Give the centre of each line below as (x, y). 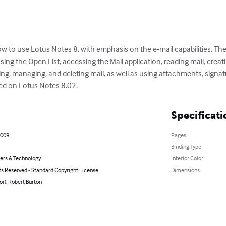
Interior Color (187, 158)
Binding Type (186, 147)
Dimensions (185, 170)
